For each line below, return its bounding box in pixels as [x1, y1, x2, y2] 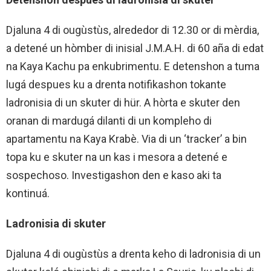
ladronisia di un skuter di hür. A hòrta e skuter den [6, 96, 240, 109]
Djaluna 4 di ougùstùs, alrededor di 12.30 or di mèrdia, [6, 24, 259, 37]
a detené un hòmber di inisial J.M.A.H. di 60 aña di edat [6, 42, 264, 55]
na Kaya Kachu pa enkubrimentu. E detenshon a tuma [6, 60, 260, 73]
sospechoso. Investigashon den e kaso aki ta [6, 169, 221, 182]
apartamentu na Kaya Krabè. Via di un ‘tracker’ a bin [6, 132, 247, 146]
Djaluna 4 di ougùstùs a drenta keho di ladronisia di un [6, 247, 261, 261]
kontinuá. [6, 187, 50, 200]
